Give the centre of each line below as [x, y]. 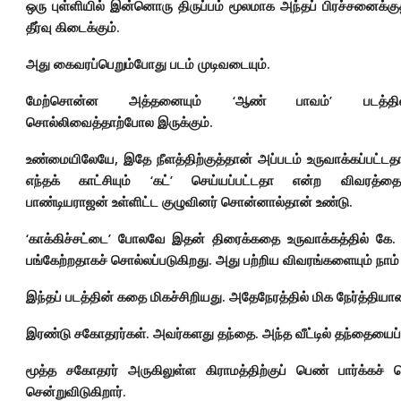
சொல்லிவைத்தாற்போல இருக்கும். [119, 122]
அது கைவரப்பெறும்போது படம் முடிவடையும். [148, 64]
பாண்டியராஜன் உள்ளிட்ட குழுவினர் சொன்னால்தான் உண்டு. [189, 201]
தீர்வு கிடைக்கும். [73, 27]
